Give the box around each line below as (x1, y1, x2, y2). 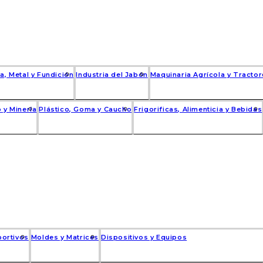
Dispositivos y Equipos (101, 233, 187, 241)
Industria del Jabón (76, 70, 148, 79)
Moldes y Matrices (31, 233, 99, 241)
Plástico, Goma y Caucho (39, 105, 132, 113)
